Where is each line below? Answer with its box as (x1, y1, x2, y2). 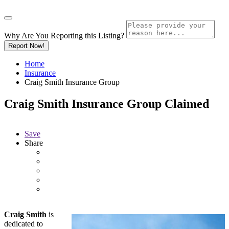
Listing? (98, 31, 124, 40)
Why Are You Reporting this (4, 31, 98, 40)
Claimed (165, 97, 209, 110)
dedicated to (4, 219, 43, 228)
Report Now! (8, 41, 44, 50)
